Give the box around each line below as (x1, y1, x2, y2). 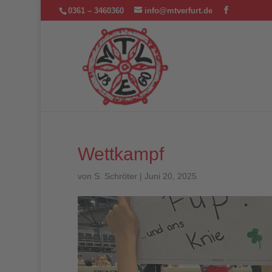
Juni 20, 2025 (144, 171, 197, 181)
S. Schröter (93, 171, 137, 181)
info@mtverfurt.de (144, 5, 213, 15)
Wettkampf (77, 144, 164, 164)
